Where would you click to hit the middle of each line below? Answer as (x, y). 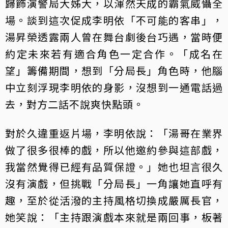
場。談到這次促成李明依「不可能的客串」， (114, 20)
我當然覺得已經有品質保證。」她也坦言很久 (114, 167)
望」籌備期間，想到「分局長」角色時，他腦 (114, 71)
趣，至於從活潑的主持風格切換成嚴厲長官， (114, 201)
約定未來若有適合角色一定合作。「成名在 (114, 54)
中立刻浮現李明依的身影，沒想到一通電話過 (114, 88)
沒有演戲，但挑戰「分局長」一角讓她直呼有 (114, 184)
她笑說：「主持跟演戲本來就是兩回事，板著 (114, 217)
